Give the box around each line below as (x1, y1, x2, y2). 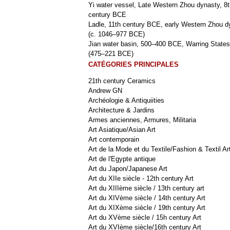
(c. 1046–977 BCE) (88, 30, 145, 38)
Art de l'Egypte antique (88, 155, 156, 163)
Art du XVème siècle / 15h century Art (88, 214, 201, 221)
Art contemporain (88, 136, 139, 143)
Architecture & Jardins (88, 106, 155, 114)
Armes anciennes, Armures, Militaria (88, 116, 196, 124)
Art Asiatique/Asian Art (88, 126, 156, 133)
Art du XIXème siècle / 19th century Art (88, 204, 205, 212)
